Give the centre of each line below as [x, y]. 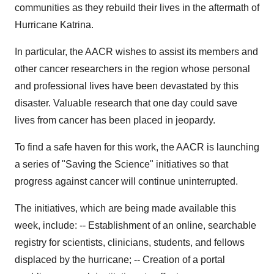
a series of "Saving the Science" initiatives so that [121, 164]
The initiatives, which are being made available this [125, 208]
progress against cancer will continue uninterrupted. [126, 181]
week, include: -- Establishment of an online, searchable [135, 225]
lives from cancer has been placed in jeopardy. [115, 120]
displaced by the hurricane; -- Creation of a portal [120, 260]
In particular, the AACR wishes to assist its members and [136, 52]
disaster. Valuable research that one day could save [126, 103]
